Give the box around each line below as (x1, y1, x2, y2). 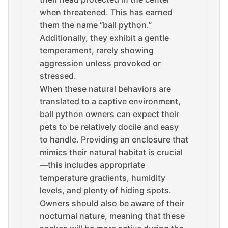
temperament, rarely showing (40, 45, 154, 55)
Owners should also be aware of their (40, 198, 184, 208)
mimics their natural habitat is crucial (40, 147, 183, 157)
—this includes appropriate (40, 160, 145, 170)
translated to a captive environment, (40, 96, 181, 106)
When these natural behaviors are (40, 83, 171, 94)
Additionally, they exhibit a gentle (40, 33, 169, 43)
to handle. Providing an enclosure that (40, 134, 188, 145)
